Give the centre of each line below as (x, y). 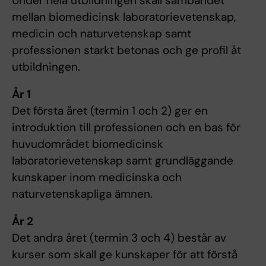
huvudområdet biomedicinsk (88, 144)
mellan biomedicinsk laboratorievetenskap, (124, 17)
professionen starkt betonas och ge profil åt (126, 50)
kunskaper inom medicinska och (97, 178)
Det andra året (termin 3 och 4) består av (119, 238)
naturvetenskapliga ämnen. (82, 194)
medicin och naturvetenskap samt (102, 34)
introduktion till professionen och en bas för (126, 128)
